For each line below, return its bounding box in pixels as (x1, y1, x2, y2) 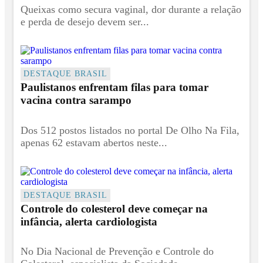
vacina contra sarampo (21, 94, 131, 107)
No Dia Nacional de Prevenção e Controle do (21, 245, 214, 258)
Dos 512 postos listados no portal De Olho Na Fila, (21, 124, 240, 136)
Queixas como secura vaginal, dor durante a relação (21, 3, 241, 15)
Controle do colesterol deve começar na (21, 202, 208, 215)
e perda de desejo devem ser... (21, 15, 149, 28)
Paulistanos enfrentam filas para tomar (21, 81, 208, 94)
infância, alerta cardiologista (21, 215, 157, 228)
